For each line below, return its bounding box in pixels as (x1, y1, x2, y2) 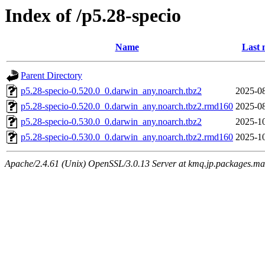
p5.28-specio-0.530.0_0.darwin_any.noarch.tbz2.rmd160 (21, 132, 233, 143)
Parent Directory (21, 70, 82, 81)
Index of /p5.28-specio (5, 5, 181, 26)
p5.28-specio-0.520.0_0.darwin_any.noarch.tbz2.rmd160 (21, 101, 233, 112)
